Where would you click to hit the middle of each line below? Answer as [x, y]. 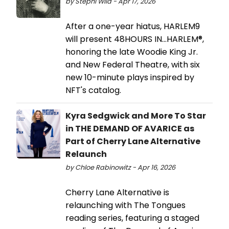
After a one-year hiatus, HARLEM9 [133, 26]
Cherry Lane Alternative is [117, 192]
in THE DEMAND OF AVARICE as [130, 128]
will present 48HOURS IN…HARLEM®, [135, 39]
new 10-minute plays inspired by [130, 77]
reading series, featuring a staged [132, 218]
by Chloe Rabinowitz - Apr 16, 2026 [120, 167]
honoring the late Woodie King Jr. [132, 52]
